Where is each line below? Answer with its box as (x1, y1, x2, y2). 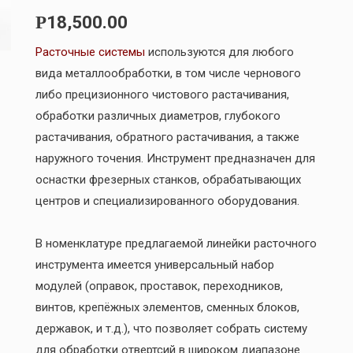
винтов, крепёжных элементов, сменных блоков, (35, 299, 299, 314)
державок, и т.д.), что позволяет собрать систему (35, 321, 307, 336)
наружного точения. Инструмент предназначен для (35, 151, 315, 166)
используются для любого (144, 45, 294, 60)
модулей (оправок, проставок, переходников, (35, 278, 283, 293)
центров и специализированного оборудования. (35, 194, 299, 209)
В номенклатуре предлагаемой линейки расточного (35, 236, 317, 251)
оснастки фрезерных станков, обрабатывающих (35, 173, 301, 188)
